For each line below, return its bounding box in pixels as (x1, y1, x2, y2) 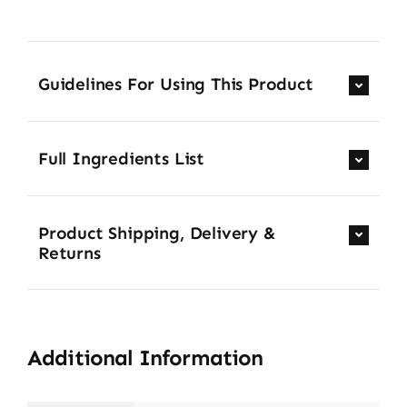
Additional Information (26, 344, 263, 372)
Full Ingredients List (37, 148, 204, 170)
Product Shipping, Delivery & (37, 223, 276, 244)
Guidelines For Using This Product (37, 73, 313, 94)
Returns (37, 243, 101, 264)
